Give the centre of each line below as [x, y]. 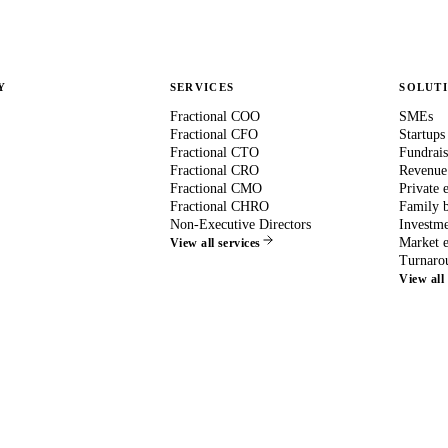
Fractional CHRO [219, 206]
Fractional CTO [214, 152]
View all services [215, 242]
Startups [422, 134]
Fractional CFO [213, 134]
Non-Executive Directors [240, 224]
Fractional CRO [214, 170]
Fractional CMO [215, 188]
